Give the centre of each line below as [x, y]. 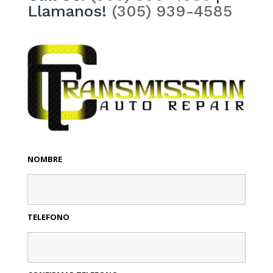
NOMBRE [44, 159]
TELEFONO [48, 217]
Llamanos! [69, 11]
